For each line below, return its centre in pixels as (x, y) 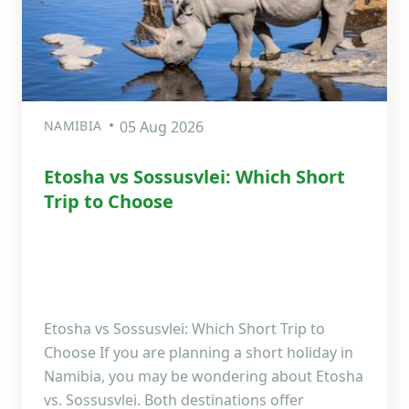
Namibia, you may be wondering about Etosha (204, 376)
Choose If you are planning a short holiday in (199, 352)
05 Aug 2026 (162, 126)
